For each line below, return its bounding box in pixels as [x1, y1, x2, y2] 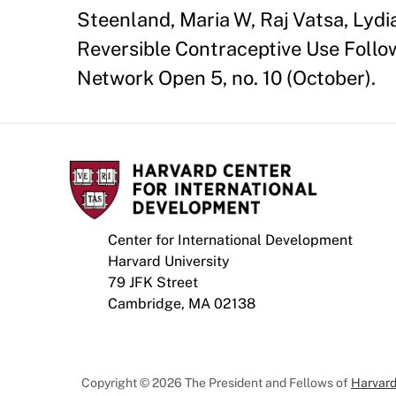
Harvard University [108, 253, 230, 270]
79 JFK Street [108, 274, 198, 291]
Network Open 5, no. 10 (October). [77, 66, 376, 89]
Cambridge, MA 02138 [108, 295, 255, 312]
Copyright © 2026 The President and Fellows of [81, 376, 351, 390]
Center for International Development [108, 232, 353, 248]
